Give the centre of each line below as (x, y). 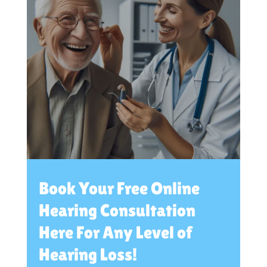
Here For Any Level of (116, 232)
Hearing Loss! (88, 254)
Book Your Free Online (119, 188)
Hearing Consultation (117, 210)
